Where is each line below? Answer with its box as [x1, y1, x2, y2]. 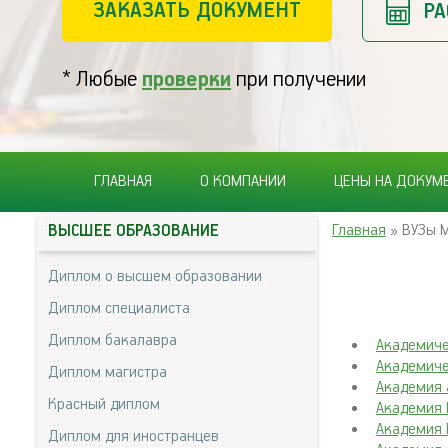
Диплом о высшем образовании [48, 267, 262, 286]
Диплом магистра [48, 363, 167, 382]
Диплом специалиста [48, 299, 190, 318]
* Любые [62, 67, 142, 92]
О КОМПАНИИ [200, 172, 286, 191]
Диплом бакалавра [48, 331, 177, 350]
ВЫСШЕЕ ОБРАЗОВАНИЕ [48, 222, 219, 241]
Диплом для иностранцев [48, 427, 219, 446]
